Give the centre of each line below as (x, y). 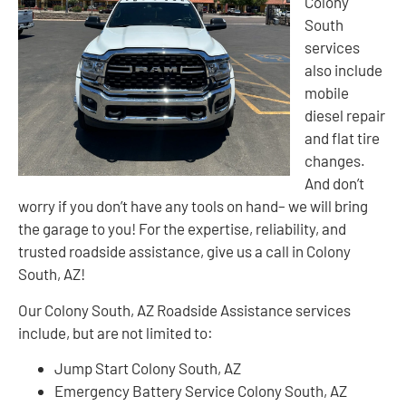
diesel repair (345, 116)
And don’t (334, 184)
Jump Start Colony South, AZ (148, 368)
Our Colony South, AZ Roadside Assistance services (184, 309)
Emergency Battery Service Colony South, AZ (201, 391)
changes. (335, 161)
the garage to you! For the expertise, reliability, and (182, 229)
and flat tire (342, 138)
